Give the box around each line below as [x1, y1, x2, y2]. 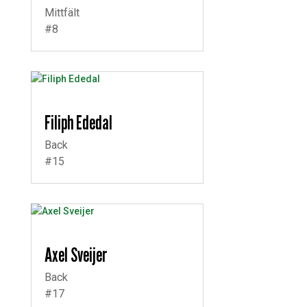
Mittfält [44, 6, 79, 20]
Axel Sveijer [44, 243, 108, 267]
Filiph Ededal [44, 110, 112, 135]
